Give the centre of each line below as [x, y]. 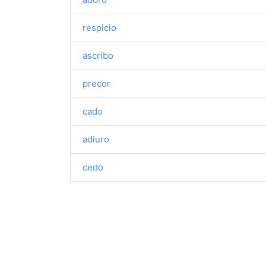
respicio [99, 28]
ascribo [98, 56]
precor [96, 83]
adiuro [96, 139]
